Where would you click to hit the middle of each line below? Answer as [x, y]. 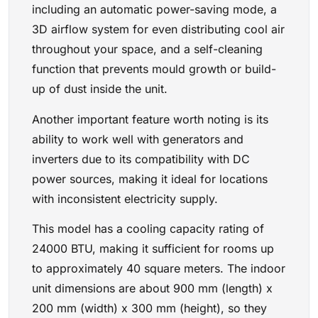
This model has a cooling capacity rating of [148, 229]
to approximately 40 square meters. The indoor [159, 269]
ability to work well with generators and [138, 139]
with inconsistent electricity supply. [125, 198]
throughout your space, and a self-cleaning [147, 49]
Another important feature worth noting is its [150, 119]
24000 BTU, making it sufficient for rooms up [153, 249]
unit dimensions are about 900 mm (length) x [152, 289]
